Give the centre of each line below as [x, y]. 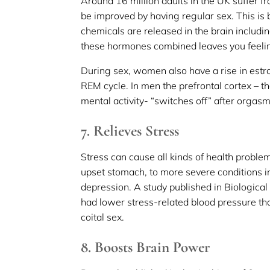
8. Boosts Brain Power [146, 247]
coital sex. [103, 217]
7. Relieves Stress [130, 130]
